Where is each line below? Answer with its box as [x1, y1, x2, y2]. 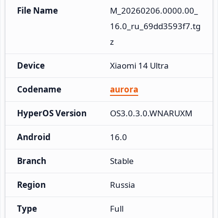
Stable [110, 155, 134, 166]
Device [17, 59, 45, 71]
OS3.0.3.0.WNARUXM [110, 107, 192, 119]
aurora [110, 83, 138, 95]
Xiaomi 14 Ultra [110, 59, 169, 71]
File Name [17, 4, 58, 16]
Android [17, 131, 51, 143]
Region [17, 179, 46, 190]
